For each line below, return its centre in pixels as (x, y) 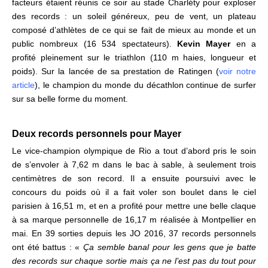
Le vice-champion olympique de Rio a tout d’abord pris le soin (134, 150)
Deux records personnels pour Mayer (97, 133)
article (23, 85)
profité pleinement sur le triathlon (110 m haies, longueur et (134, 57)
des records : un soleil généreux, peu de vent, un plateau (134, 16)
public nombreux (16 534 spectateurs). (95, 43)
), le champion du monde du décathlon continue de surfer (145, 85)
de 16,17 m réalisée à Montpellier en (184, 219)
